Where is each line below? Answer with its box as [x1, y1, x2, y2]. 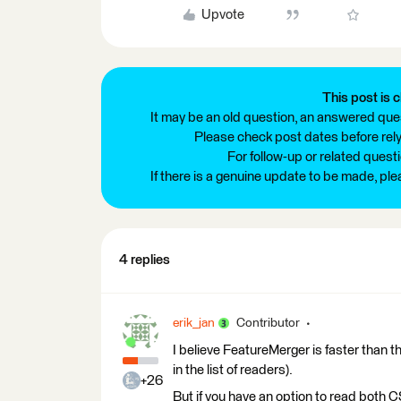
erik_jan [173, 316, 215, 329]
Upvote [200, 7, 244, 21]
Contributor [236, 316, 300, 329]
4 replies [119, 252, 170, 267]
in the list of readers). [173, 363, 293, 377]
